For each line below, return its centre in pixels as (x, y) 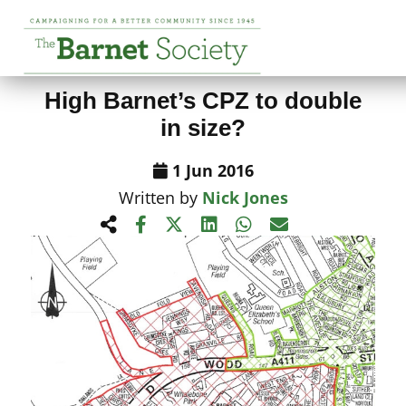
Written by (160, 198)
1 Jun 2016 (210, 170)
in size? (203, 128)
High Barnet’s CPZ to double (203, 101)
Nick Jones (245, 198)
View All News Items (132, 54)
